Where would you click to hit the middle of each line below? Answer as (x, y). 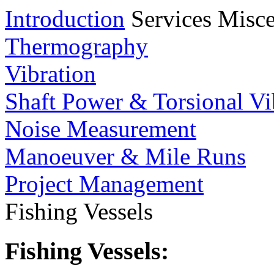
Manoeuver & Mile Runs (125, 156)
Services (171, 19)
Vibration (50, 74)
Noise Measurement (101, 129)
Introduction (65, 19)
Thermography (76, 46)
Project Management (104, 184)
